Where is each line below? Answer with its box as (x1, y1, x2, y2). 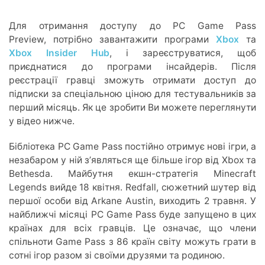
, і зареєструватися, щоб (109, 47, 256, 59)
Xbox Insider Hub (9, 47, 109, 59)
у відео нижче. (9, 115, 75, 127)
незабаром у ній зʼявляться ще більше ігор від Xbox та (9, 154, 256, 166)
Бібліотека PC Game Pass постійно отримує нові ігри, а (9, 140, 256, 152)
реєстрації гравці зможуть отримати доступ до (9, 74, 256, 86)
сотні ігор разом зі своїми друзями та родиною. (9, 249, 225, 261)
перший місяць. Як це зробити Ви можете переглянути (9, 101, 256, 113)
